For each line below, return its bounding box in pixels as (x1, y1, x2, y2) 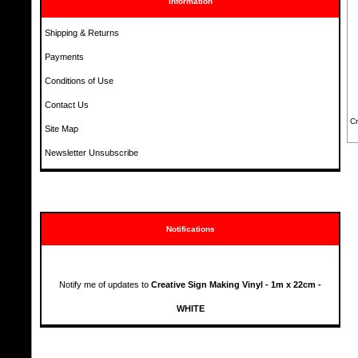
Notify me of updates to (59, 280, 151, 290)
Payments (45, 52, 85, 62)
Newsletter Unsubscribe (45, 148, 139, 158)
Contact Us (45, 100, 89, 110)
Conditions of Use (45, 76, 114, 86)
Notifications (165, 224, 215, 233)
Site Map (45, 124, 79, 134)
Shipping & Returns (45, 28, 120, 38)
